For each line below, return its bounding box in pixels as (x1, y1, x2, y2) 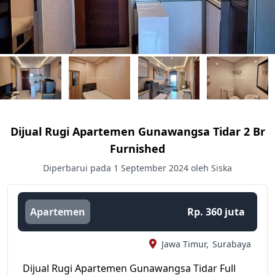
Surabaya (212, 238, 251, 250)
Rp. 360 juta (187, 205, 245, 219)
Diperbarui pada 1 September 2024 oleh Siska (43, 162, 232, 174)
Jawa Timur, (161, 238, 209, 250)
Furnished (110, 141, 165, 156)
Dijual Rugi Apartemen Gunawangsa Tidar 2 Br (10, 124, 265, 139)
